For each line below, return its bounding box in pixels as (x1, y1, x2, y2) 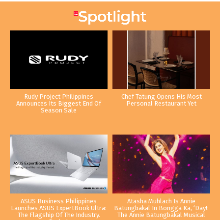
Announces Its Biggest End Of (16, 100, 101, 108)
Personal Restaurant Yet (126, 100, 196, 108)
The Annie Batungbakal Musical (117, 211, 205, 219)
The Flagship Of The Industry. (17, 211, 100, 219)
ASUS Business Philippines (21, 197, 97, 205)
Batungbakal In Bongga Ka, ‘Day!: (114, 204, 209, 212)
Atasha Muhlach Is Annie (127, 197, 195, 205)
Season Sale (41, 107, 77, 114)
